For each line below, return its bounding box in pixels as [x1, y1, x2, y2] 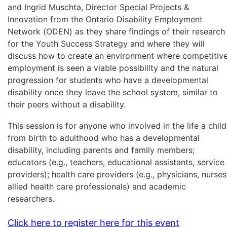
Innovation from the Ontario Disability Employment [8, 14, 203, 25]
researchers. [8, 193, 54, 204]
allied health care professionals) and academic [8, 181, 186, 192]
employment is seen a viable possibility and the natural [8, 63, 218, 73]
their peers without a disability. [8, 99, 126, 110]
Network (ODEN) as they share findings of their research [8, 26, 225, 37]
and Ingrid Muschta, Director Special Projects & [8, 2, 189, 13]
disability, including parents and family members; [8, 144, 195, 155]
